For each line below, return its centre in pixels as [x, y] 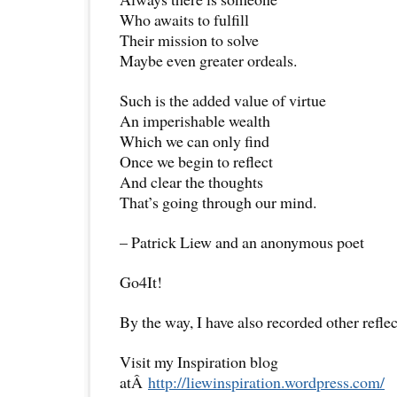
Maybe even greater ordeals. [208, 60]
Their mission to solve [189, 39]
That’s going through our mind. [218, 202]
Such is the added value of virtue [223, 100]
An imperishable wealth [195, 120]
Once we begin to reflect [196, 161]
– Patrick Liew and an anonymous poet [242, 241]
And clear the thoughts [191, 181]
